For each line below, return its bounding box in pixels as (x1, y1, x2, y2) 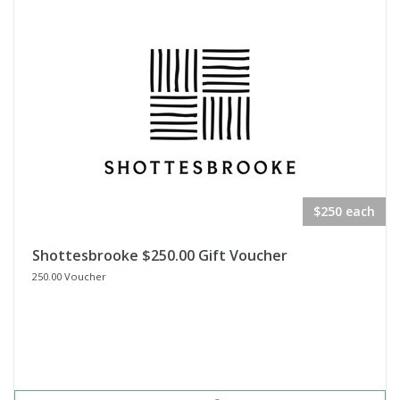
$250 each (313, 203, 375, 220)
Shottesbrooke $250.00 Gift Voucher (32, 246, 287, 265)
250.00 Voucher (32, 270, 106, 283)
